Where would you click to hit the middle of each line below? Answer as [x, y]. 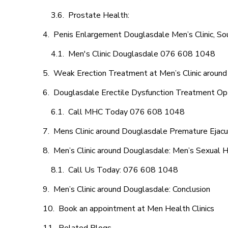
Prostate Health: [100, 15]
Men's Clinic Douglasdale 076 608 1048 [142, 54]
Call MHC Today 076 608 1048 [126, 112]
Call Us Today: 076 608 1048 [123, 170]
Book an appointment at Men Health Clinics [136, 209]
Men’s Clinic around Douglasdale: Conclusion [132, 189]
